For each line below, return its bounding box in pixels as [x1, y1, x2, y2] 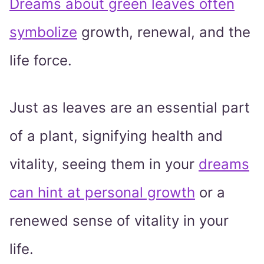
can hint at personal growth [9, 184, 195, 202]
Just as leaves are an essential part [9, 99, 250, 117]
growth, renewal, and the [77, 24, 250, 41]
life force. [9, 52, 76, 70]
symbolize [9, 24, 77, 41]
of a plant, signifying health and [9, 127, 223, 145]
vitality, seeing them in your [9, 156, 199, 173]
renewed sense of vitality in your [9, 212, 229, 230]
